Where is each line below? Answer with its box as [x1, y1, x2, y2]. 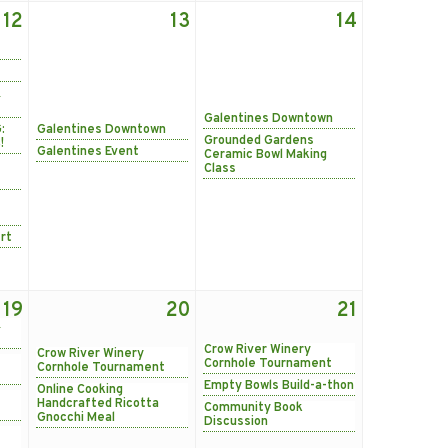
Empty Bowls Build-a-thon [204, 377, 354, 394]
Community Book [204, 399, 303, 416]
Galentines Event [37, 143, 139, 160]
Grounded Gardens [204, 132, 314, 149]
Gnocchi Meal [37, 409, 115, 426]
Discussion [204, 413, 268, 430]
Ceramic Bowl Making [204, 146, 327, 163]
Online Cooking [37, 381, 123, 398]
